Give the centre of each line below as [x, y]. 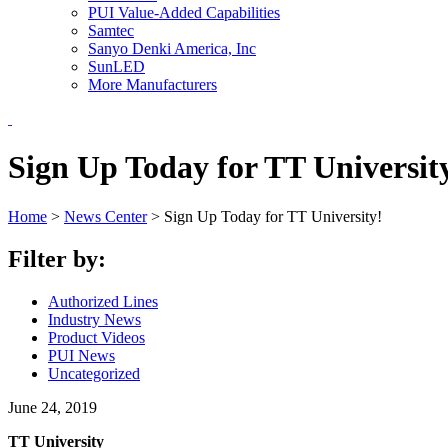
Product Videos [96, 337]
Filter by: [57, 258]
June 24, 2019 [52, 407]
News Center [105, 216]
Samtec [111, 30]
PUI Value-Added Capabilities [184, 12]
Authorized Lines [103, 301]
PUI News [81, 355]
